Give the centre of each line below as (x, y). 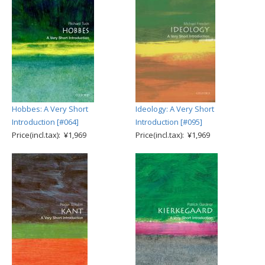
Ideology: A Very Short (175, 109)
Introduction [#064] (45, 122)
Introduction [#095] (169, 122)
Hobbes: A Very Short (50, 109)
